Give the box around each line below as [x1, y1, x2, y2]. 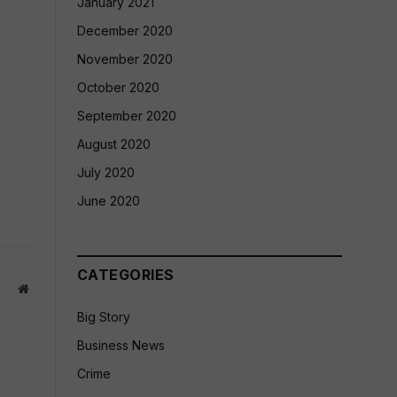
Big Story [77, 309, 130, 324]
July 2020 [77, 165, 135, 180]
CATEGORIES [77, 266, 175, 284]
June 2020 [77, 193, 140, 208]
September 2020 [77, 108, 176, 123]
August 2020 [77, 136, 151, 152]
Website [27, 281, 67, 294]
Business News [77, 338, 165, 353]
